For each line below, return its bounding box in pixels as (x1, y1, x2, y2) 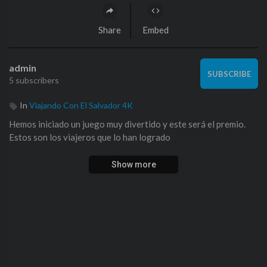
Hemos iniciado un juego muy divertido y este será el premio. (9, 119, 246, 130)
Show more (111, 160, 156, 170)
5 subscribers (9, 74, 59, 85)
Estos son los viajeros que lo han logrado (9, 132, 170, 143)
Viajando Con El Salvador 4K (29, 100, 133, 111)
